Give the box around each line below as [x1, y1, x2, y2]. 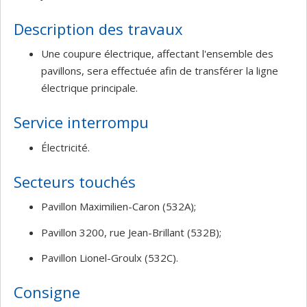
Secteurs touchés [14, 171, 136, 192]
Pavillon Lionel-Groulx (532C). [41, 251, 178, 265]
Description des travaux [14, 18, 183, 39]
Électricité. [41, 140, 90, 154]
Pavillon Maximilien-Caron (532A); [41, 199, 196, 213]
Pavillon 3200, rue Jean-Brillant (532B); [41, 225, 221, 239]
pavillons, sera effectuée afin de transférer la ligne [41, 64, 278, 77]
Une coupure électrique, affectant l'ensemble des [41, 47, 273, 60]
